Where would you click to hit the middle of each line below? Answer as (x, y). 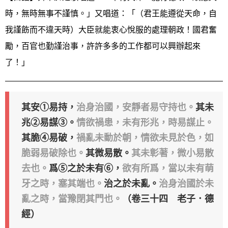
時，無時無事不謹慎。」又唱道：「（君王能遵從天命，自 (111, 13)
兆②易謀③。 (49, 122)
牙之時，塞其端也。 (63, 183)
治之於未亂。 (131, 183)
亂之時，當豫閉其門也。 (72, 198)
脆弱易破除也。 (53, 153)
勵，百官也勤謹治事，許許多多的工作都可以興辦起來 (103, 46)
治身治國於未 (186, 183)
